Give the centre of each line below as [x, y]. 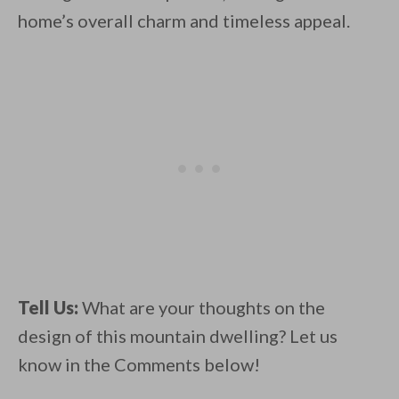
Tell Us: [48, 308]
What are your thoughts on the [202, 308]
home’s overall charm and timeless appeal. [184, 21]
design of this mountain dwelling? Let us [178, 336]
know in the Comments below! [139, 365]
